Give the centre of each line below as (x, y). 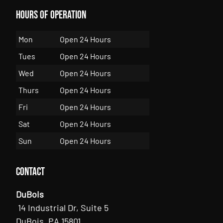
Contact (31, 172)
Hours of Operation (51, 15)
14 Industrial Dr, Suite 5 (63, 207)
